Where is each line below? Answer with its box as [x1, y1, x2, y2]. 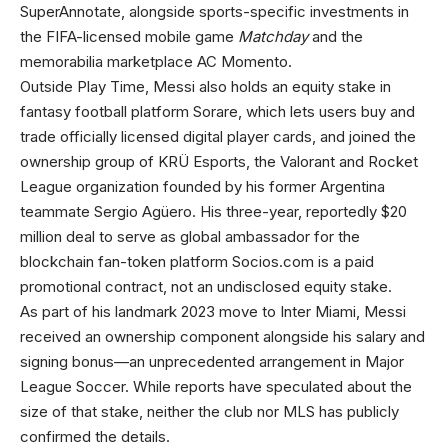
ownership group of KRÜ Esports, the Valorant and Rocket [20, 152, 418, 171]
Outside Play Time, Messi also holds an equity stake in [20, 77, 391, 96]
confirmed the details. [20, 427, 170, 446]
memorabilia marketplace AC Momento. [20, 52, 292, 71]
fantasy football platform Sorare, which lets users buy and [20, 102, 415, 121]
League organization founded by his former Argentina [20, 177, 385, 196]
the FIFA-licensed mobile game [20, 27, 238, 46]
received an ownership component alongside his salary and [20, 327, 425, 346]
